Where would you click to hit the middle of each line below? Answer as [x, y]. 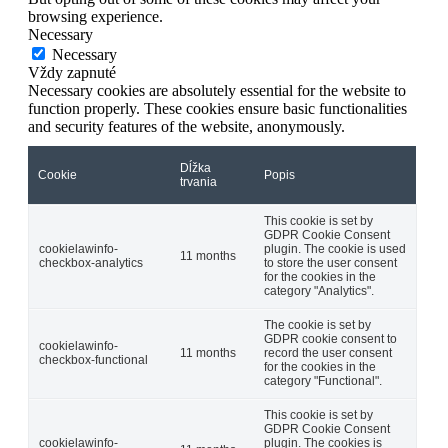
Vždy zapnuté [72, 72]
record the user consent [328, 352]
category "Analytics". [319, 290]
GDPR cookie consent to [330, 338]
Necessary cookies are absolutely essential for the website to [217, 90]
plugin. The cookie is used [335, 248]
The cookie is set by [317, 324]
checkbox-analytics [91, 262]
